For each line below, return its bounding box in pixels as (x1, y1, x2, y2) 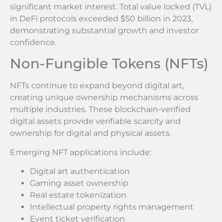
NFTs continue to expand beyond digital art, (10, 81, 184, 91)
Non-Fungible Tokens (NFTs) (10, 55, 208, 72)
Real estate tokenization (30, 190, 126, 200)
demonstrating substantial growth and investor (10, 25, 199, 35)
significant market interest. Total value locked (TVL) (10, 1, 212, 11)
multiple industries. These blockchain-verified (10, 105, 191, 114)
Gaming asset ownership (30, 178, 128, 188)
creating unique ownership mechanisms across (10, 93, 198, 103)
